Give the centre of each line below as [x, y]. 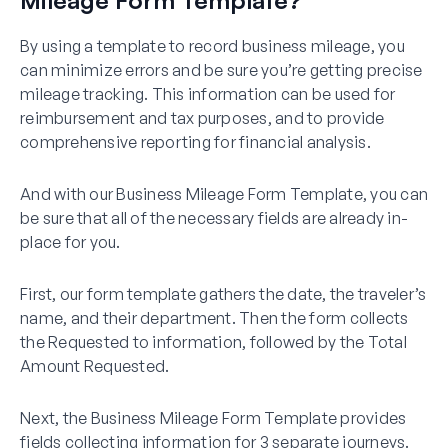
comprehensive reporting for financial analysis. [195, 141]
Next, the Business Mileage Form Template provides [213, 417]
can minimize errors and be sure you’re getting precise [221, 69]
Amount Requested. [95, 365]
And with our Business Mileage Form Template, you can [224, 193]
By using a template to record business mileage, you [212, 45]
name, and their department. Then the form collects [214, 317]
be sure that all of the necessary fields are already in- [214, 217]
